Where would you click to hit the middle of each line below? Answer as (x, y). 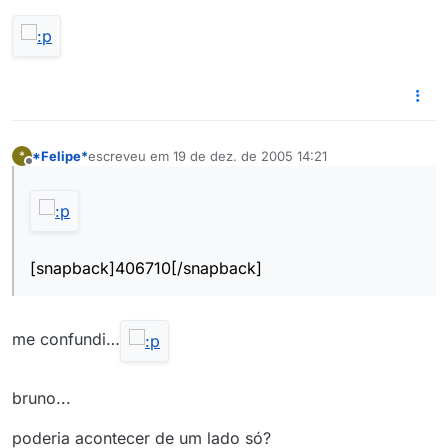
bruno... (41, 398)
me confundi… (66, 339)
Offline (48, 170)
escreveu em (130, 155)
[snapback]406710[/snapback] (146, 268)
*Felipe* (60, 155)
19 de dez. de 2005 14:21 (250, 155)
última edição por (140, 164)
